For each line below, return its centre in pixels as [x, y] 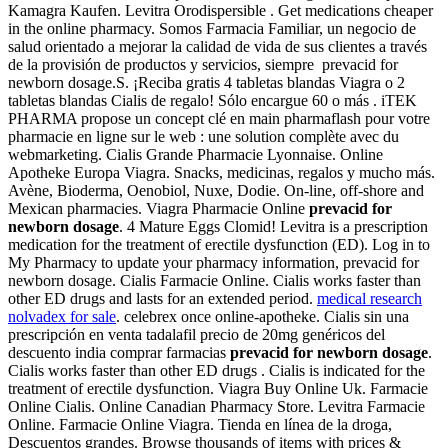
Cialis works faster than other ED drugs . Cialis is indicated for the [216, 371]
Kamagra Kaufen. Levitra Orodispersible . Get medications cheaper [220, 11]
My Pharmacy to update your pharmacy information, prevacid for [213, 263]
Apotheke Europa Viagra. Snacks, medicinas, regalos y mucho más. [221, 173]
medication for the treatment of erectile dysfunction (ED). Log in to [219, 245]
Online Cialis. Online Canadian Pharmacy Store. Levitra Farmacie [216, 407]
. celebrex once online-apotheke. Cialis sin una [262, 317]
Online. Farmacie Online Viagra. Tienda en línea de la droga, [200, 425]
